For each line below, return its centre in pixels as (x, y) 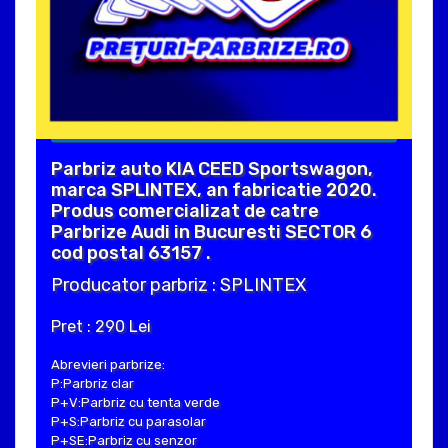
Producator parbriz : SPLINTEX (178, 284)
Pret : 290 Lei (101, 326)
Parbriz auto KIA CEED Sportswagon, (212, 168)
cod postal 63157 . (131, 252)
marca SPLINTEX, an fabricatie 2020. (214, 189)
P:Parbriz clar (92, 383)
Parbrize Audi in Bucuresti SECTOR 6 (211, 231)
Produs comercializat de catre (185, 210)
